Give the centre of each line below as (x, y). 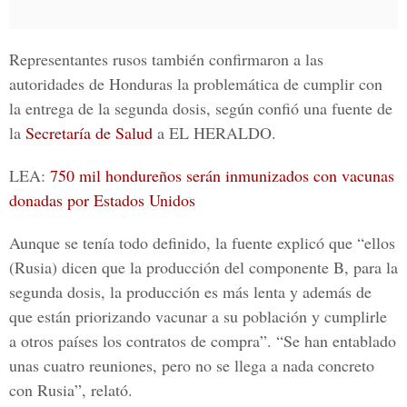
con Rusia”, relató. (71, 390)
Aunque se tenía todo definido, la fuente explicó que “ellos (202, 243)
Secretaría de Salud (89, 133)
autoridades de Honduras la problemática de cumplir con (196, 84)
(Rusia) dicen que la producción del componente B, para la (203, 267)
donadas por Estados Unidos (102, 200)
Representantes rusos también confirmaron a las (166, 59)
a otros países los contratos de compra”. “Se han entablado (203, 341)
